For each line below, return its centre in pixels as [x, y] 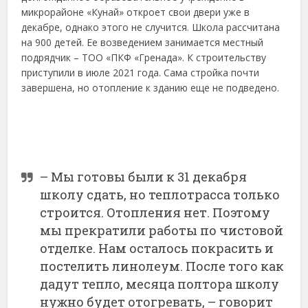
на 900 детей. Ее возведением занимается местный [143, 43]
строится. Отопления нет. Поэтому [155, 212]
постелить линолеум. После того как [162, 266]
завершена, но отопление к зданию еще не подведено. [151, 88]
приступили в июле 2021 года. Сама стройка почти [141, 73]
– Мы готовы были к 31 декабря [144, 176]
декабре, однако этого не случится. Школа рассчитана [151, 27]
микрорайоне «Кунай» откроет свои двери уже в [136, 12]
